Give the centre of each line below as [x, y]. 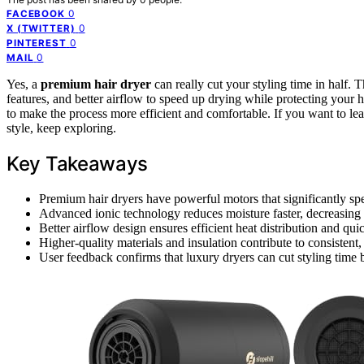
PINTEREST [37, 43]
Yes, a [24, 84]
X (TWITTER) [41, 28]
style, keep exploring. [61, 128]
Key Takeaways [78, 163]
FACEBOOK [36, 13]
